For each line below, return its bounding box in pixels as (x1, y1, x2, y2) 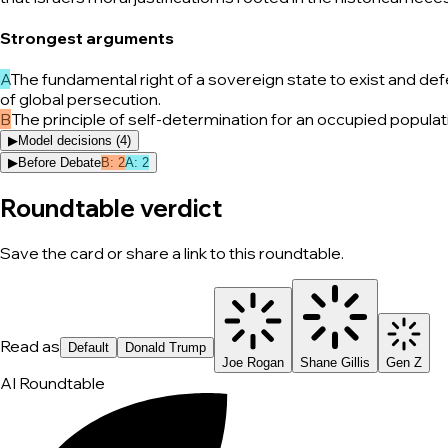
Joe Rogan (222, 355, 284, 371)
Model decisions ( (18, 133, 120, 149)
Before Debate (18, 155, 101, 171)
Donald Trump (125, 340, 206, 356)
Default (68, 340, 109, 356)
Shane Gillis (300, 355, 370, 371)
